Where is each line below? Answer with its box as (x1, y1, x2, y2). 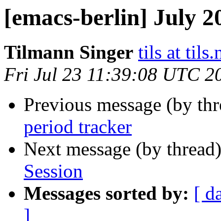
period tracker (24, 116, 132, 138)
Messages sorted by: (24, 183, 189, 204)
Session (24, 160, 83, 182)
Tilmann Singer (4, 41, 133, 63)
